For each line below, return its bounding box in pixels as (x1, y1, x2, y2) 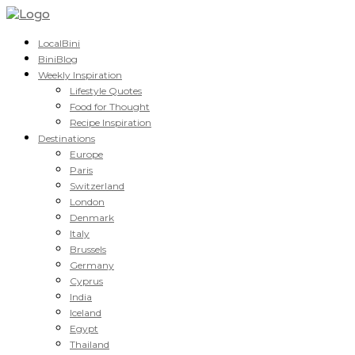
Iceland (70, 307, 101, 319)
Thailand (70, 338, 109, 350)
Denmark (70, 212, 114, 223)
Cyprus (70, 275, 103, 287)
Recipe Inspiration (70, 116, 151, 128)
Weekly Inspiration (38, 69, 122, 81)
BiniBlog (38, 53, 78, 65)
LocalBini (38, 37, 80, 49)
